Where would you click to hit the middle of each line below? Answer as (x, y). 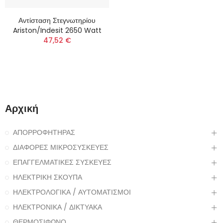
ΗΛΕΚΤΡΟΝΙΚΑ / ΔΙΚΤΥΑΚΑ (57, 207)
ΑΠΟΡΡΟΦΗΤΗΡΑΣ (44, 133)
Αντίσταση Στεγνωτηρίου (57, 21)
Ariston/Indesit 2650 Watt (57, 31)
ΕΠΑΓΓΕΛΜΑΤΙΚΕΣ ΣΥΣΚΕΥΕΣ (62, 163)
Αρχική (22, 109)
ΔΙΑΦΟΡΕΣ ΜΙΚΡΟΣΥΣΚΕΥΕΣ (61, 148)
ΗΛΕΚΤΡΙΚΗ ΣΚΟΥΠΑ (48, 177)
